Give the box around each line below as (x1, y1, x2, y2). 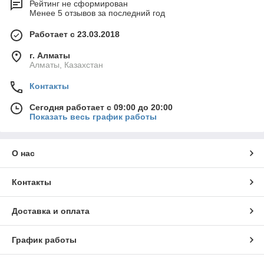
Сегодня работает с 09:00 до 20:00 (29, 102, 173, 112)
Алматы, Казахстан (29, 60, 103, 70)
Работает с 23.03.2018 (29, 29, 120, 39)
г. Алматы (29, 50, 70, 60)
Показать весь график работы (29, 111, 157, 121)
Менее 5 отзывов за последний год (29, 8, 165, 18)
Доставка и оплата (12, 206, 90, 216)
